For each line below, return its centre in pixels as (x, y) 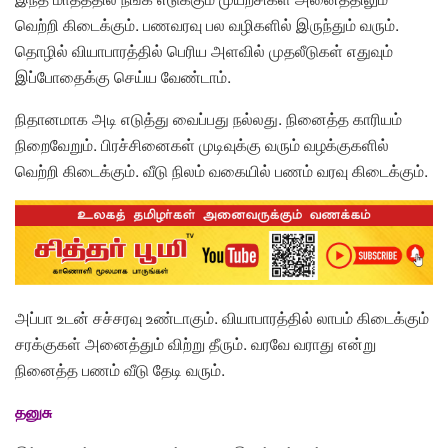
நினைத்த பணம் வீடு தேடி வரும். (120, 369)
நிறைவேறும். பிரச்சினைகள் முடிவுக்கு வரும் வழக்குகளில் (202, 145)
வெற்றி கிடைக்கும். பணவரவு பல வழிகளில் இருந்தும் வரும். (207, 25)
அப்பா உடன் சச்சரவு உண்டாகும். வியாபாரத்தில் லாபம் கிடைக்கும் (222, 317)
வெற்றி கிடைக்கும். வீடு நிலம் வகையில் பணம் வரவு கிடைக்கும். (221, 171)
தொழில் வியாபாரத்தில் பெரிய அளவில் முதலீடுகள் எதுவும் (204, 51)
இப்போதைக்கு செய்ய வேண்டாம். (123, 77)
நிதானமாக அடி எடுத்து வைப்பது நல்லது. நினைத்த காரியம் (208, 119)
